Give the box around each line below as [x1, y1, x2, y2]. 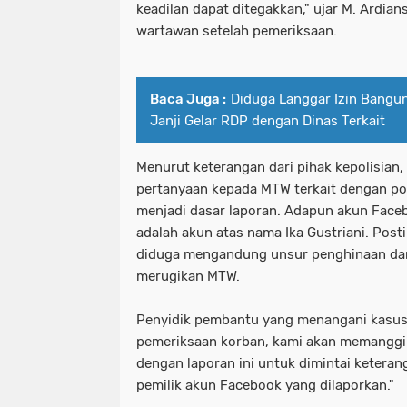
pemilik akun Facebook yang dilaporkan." [136, 377, 394, 394]
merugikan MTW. [136, 268, 240, 285]
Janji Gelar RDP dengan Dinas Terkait [150, 113, 385, 130]
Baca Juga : [150, 91, 226, 108]
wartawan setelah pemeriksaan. [136, 23, 337, 40]
